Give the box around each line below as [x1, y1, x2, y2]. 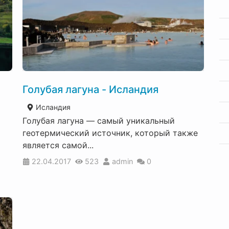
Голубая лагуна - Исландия [22, 83, 158, 96]
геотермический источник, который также [22, 127, 198, 138]
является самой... [22, 140, 94, 150]
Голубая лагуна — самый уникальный [22, 115, 175, 126]
